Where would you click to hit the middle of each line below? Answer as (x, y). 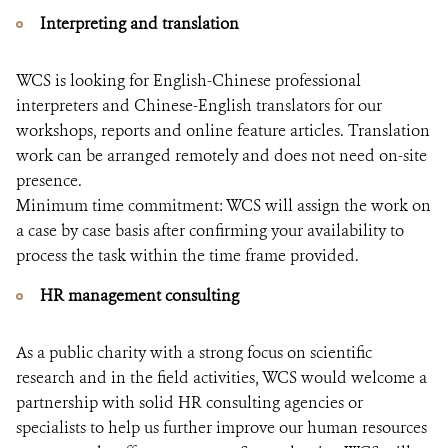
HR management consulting (139, 295)
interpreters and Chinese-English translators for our (199, 105)
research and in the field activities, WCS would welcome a (221, 377)
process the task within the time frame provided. (187, 255)
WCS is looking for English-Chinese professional (188, 80)
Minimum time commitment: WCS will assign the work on (223, 205)
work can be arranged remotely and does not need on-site (221, 155)
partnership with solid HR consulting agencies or (189, 402)
